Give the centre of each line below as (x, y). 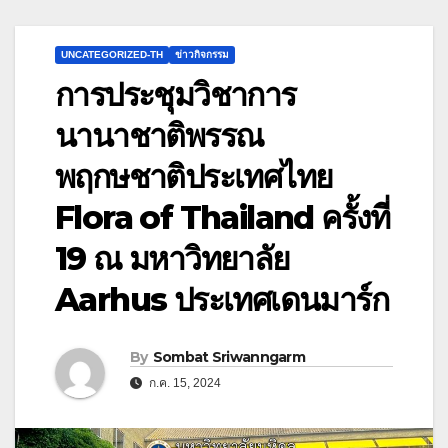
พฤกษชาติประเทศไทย (194, 177)
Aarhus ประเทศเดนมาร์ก (221, 300)
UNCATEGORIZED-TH (112, 55)
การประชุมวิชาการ (175, 95)
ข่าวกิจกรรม (202, 55)
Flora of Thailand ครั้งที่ (222, 218)
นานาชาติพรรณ (159, 136)
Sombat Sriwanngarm (229, 357)
